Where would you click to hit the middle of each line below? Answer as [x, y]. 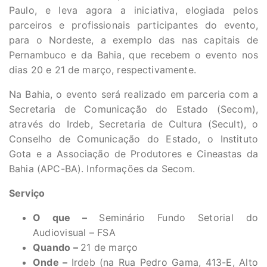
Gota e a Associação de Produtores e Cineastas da [133, 154]
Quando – [57, 247]
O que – [66, 218]
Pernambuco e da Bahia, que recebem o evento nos [133, 55]
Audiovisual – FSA [74, 232]
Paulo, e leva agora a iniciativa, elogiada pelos [133, 10]
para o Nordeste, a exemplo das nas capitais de [133, 40]
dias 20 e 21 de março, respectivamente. [103, 70]
